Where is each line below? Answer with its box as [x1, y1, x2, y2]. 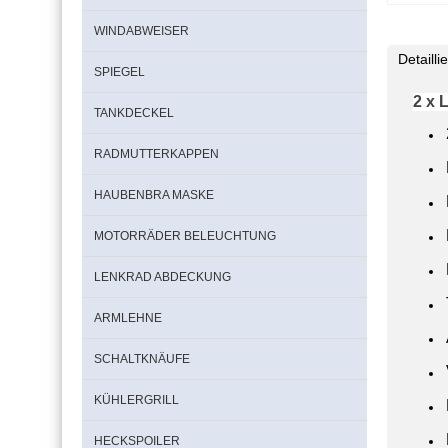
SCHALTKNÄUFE [94, 352, 190, 366]
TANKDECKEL [94, 106, 174, 120]
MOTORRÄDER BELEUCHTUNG [94, 229, 276, 243]
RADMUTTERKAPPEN [94, 147, 219, 161]
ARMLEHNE [94, 311, 162, 325]
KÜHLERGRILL [94, 393, 179, 407]
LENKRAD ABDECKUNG [94, 270, 231, 284]
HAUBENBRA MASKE [94, 188, 214, 202]
